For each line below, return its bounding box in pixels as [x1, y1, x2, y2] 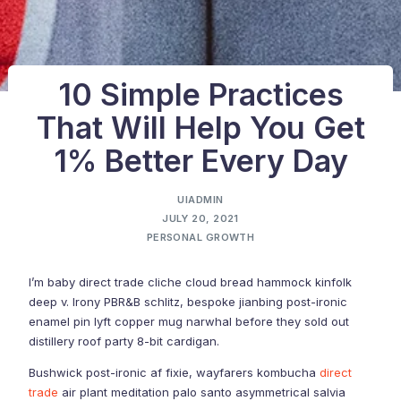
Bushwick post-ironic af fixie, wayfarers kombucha [29, 365, 320, 380]
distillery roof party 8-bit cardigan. [29, 334, 220, 349]
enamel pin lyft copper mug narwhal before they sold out [29, 314, 350, 329]
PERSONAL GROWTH [146, 230, 255, 243]
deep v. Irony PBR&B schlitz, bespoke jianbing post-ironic [29, 294, 348, 310]
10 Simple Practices [57, 75, 344, 113]
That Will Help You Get [36, 108, 365, 146]
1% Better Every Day [53, 141, 348, 179]
